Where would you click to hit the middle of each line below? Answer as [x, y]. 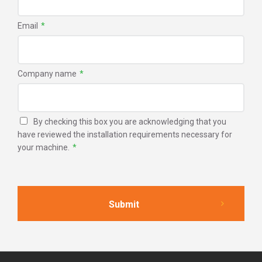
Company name [47, 73]
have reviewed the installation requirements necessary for [125, 134]
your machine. [44, 147]
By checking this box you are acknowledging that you [130, 121]
